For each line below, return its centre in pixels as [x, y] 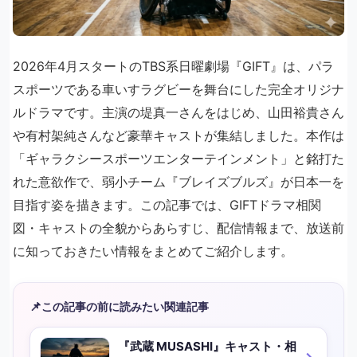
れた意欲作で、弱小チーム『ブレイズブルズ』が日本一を [178, 182]
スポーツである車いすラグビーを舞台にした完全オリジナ [178, 90]
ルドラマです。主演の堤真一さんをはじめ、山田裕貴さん [178, 113]
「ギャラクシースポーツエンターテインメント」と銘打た [178, 159]
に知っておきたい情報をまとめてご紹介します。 [153, 251]
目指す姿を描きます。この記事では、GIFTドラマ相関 [167, 205]
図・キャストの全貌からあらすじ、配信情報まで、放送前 [178, 228]
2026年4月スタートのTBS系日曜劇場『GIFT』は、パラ [173, 67]
